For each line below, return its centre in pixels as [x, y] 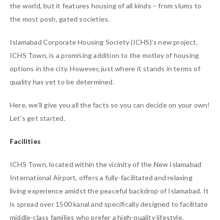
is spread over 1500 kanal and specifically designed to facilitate [109, 204]
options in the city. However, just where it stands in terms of [105, 69]
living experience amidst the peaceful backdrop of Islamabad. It [110, 191]
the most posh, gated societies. [60, 19]
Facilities [26, 141]
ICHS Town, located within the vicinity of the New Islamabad [106, 165]
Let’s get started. [38, 118]
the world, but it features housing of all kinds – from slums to [106, 6]
